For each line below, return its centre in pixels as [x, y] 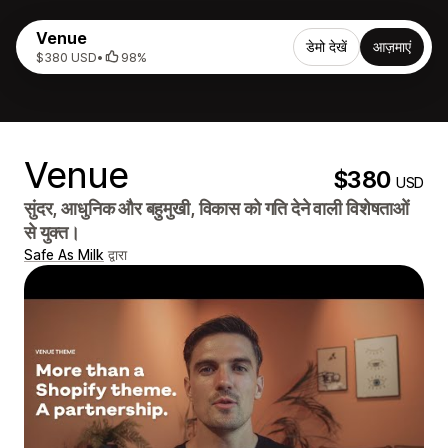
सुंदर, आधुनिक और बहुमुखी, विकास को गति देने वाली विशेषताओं [216, 208]
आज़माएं [392, 46]
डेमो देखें [326, 46]
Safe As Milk [64, 254]
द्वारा [115, 254]
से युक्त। [52, 232]
